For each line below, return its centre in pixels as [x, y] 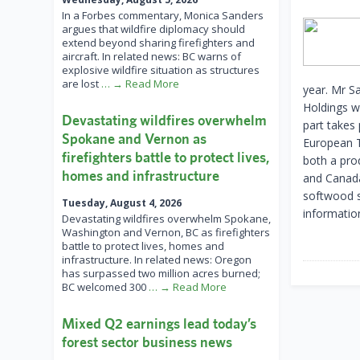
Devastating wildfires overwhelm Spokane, [166, 219]
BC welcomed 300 [105, 287]
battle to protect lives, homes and [143, 246]
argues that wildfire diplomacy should [153, 29]
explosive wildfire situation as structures [161, 70]
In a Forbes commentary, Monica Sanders [163, 16]
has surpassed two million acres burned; [161, 274]
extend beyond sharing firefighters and [158, 43]
